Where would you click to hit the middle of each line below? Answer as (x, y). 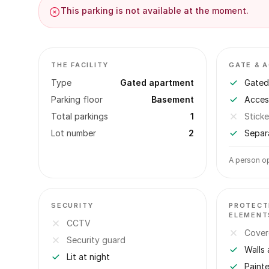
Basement (173, 99)
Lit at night (88, 257)
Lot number (74, 133)
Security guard (96, 240)
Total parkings (80, 116)
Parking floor (77, 99)
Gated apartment (157, 83)
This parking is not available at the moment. (155, 11)
